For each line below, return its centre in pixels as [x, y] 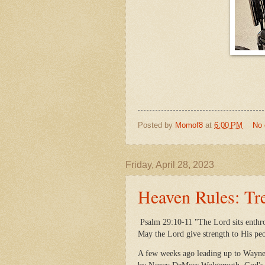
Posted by [156, 125]
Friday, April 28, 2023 [170, 165]
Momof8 [189, 125]
